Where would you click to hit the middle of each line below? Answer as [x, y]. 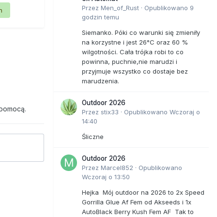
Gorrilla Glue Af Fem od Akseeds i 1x [137, 202]
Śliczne [93, 136]
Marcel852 [117, 167]
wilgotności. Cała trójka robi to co [133, 52]
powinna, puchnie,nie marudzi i [130, 61]
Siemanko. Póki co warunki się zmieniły [141, 32]
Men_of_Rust [120, 8]
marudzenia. [101, 81]
